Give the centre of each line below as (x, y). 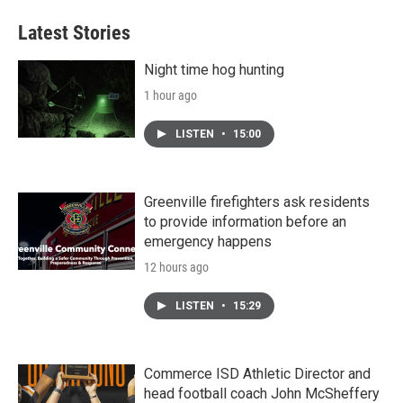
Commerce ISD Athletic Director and (257, 374)
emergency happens (208, 242)
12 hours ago (176, 267)
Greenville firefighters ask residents (257, 202)
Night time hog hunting (214, 70)
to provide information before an (245, 222)
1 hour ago (170, 95)
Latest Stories (74, 33)
